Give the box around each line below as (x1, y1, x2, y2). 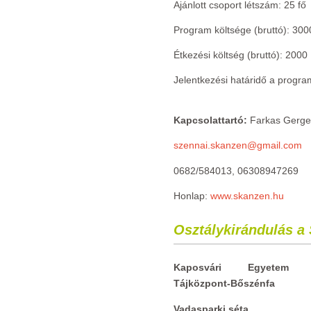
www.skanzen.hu (210, 190, 284, 201)
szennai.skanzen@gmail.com (174, 140, 302, 151)
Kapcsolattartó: (174, 115, 247, 126)
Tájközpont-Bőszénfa (174, 278, 275, 289)
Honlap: (174, 190, 210, 201)
